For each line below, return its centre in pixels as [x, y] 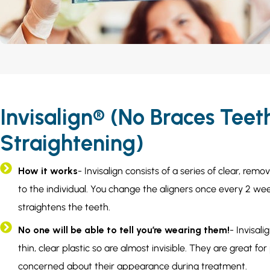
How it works [48, 171]
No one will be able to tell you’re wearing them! [124, 230]
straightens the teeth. [64, 207]
